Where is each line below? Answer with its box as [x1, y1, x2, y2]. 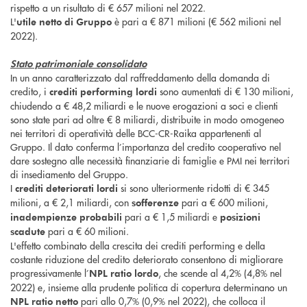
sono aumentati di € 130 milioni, [157, 84, 293, 99]
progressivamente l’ [10, 266, 89, 280]
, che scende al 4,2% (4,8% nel [158, 266, 282, 280]
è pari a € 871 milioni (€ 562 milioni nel [112, 14, 281, 29]
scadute [10, 225, 45, 238]
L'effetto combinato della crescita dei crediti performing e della [10, 238, 265, 253]
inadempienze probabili [10, 210, 122, 224]
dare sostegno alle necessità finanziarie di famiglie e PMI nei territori [10, 153, 290, 168]
